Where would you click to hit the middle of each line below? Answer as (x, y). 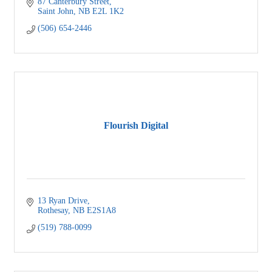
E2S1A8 (101, 211)
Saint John (55, 12)
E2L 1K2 (108, 12)
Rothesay (53, 211)
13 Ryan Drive (62, 201)
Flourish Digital (136, 125)
